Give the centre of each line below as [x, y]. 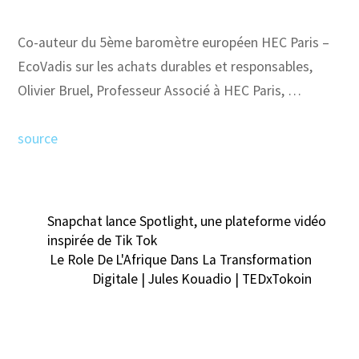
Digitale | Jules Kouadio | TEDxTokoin [202, 278]
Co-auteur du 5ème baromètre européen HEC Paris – [174, 42]
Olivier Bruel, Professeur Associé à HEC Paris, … [160, 90]
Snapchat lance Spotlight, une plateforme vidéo [187, 221]
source [38, 138]
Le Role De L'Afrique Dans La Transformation [181, 259]
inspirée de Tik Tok [102, 240]
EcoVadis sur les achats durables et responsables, [165, 66]
